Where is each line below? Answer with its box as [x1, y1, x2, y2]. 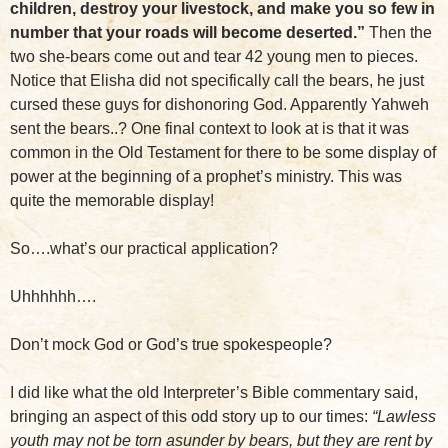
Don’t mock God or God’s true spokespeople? [10, 336, 332, 353]
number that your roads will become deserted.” [10, 24, 365, 41]
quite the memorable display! [10, 192, 214, 209]
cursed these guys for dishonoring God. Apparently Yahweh [10, 96, 429, 113]
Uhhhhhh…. [10, 288, 96, 305]
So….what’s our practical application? [10, 240, 278, 257]
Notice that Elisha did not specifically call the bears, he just [10, 72, 424, 89]
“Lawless [372, 408, 436, 425]
